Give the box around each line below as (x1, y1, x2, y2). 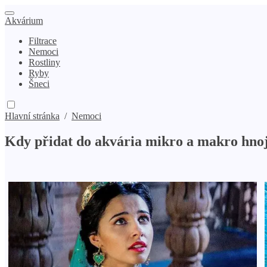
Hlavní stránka (5, 111, 60, 121)
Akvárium (5, 15, 43, 26)
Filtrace (29, 36, 57, 46)
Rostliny (29, 57, 60, 67)
